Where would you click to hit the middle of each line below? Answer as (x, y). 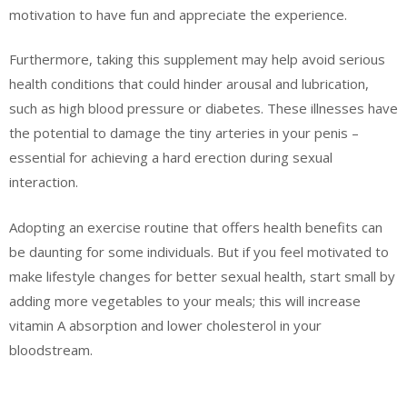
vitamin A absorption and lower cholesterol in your (165, 325)
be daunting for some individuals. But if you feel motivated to (199, 251)
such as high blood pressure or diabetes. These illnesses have (203, 109)
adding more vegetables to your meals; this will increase (185, 300)
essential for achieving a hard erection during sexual (171, 158)
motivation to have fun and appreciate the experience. (178, 14)
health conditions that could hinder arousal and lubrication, (189, 84)
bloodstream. (51, 349)
